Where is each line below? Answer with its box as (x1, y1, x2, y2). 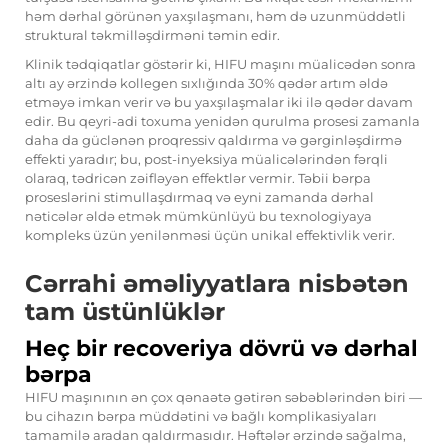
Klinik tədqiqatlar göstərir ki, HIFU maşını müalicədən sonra (25, 56, 416, 73)
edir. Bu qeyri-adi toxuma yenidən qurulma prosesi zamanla (25, 113, 420, 130)
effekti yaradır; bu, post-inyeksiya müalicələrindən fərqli (25, 151, 388, 168)
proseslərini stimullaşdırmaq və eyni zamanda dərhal (25, 189, 374, 206)
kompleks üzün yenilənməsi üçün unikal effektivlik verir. (25, 227, 395, 244)
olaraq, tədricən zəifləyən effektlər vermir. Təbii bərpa (25, 170, 371, 187)
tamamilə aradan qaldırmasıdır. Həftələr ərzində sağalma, (25, 427, 406, 444)
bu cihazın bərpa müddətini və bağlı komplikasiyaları (25, 408, 377, 425)
